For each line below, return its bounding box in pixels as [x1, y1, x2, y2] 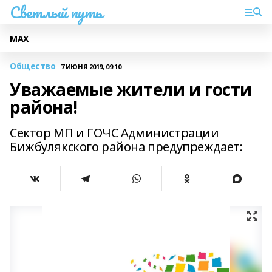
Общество [10, 60, 56, 72]
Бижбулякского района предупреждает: [10, 138, 243, 155]
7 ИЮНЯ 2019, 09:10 [60, 61, 121, 71]
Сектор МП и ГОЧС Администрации [10, 124, 219, 141]
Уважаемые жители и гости [10, 78, 252, 101]
